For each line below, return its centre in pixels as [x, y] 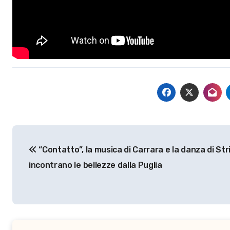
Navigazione [61, 135]
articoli [39, 156]
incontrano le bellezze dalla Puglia [95, 165]
